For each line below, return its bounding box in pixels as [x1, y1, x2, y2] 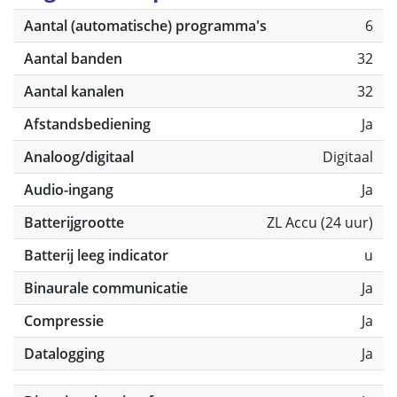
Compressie [24, 311, 104, 331]
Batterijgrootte [24, 213, 124, 232]
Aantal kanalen [24, 82, 124, 101]
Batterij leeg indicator [24, 245, 168, 265]
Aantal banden [24, 49, 122, 68]
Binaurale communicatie [24, 278, 188, 298]
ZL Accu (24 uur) [267, 213, 373, 232]
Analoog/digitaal [24, 147, 134, 167]
